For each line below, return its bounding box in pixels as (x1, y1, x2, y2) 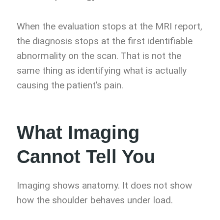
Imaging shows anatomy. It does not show (17, 180, 192, 192)
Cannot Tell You (17, 146, 155, 167)
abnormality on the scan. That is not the (17, 50, 181, 62)
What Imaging (17, 122, 139, 143)
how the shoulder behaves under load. (17, 194, 173, 206)
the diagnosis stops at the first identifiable (17, 35, 192, 47)
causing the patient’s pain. (17, 80, 123, 91)
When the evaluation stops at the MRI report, (17, 21, 202, 32)
